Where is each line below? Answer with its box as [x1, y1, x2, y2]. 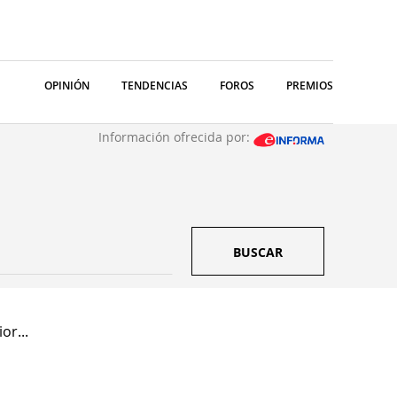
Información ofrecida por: [98, 128, 253, 145]
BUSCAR [233, 244, 283, 261]
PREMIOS [286, 78, 333, 93]
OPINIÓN [44, 78, 90, 93]
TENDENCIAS [121, 78, 188, 93]
